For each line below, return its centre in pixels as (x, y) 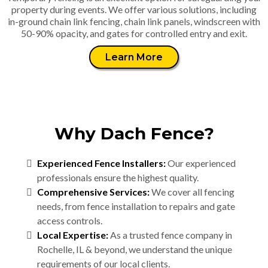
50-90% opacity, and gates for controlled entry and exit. (134, 33)
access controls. (70, 220)
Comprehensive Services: (93, 192)
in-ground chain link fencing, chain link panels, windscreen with (134, 21)
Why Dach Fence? (134, 133)
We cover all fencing (192, 192)
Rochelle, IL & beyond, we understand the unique (135, 249)
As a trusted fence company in (170, 235)
